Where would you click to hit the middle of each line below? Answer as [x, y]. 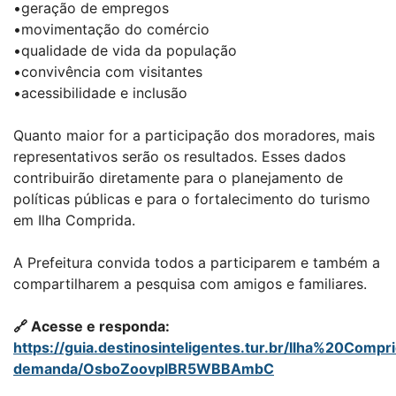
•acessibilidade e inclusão [100, 92]
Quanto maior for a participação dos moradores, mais [194, 135]
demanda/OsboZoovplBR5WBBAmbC [144, 368]
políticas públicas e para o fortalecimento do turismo [192, 198]
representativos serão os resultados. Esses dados [179, 156]
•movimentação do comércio [111, 29]
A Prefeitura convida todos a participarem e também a [197, 262]
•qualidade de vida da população [125, 50]
